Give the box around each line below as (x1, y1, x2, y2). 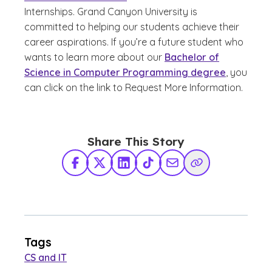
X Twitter (98, 163, 137, 175)
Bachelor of (165, 50, 219, 63)
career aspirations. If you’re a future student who (24, 35, 243, 48)
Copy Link (195, 163, 240, 175)
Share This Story (87, 134, 185, 149)
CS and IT (24, 251, 67, 263)
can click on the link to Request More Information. (24, 81, 243, 93)
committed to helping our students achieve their (24, 20, 239, 33)
